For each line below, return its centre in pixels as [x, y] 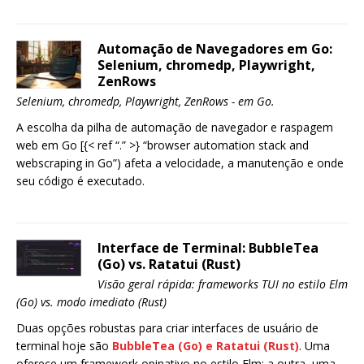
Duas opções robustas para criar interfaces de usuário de [167, 328]
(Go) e [195, 346]
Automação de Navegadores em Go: [215, 49]
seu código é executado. [80, 181]
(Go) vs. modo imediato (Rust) [91, 302]
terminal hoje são [64, 346]
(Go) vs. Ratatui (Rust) [169, 264]
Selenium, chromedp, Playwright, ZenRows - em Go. [145, 101]
